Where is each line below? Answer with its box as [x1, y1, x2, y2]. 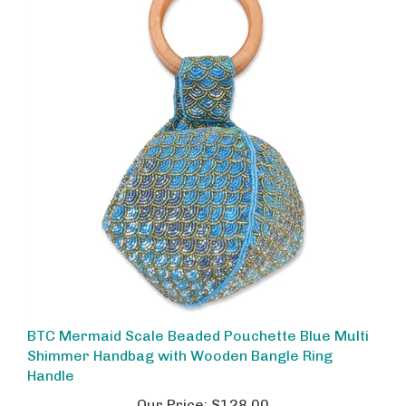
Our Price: [137, 381, 208, 399]
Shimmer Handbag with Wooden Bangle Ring [27, 332, 333, 350]
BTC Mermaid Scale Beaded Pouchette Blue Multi [27, 312, 369, 330]
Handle [27, 352, 74, 370]
